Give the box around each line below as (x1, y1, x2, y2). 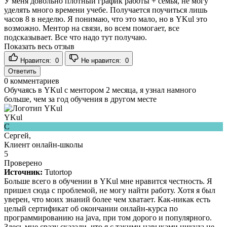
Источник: (4, 167, 43, 176)
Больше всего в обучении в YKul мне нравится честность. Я (4, 176, 212, 185)
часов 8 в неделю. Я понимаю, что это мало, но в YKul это (4, 14, 207, 23)
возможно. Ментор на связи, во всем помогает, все (4, 23, 179, 32)
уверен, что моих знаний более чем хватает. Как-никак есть (4, 195, 210, 204)
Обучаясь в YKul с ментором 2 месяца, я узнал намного (4, 85, 196, 94)
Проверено (4, 158, 42, 167)
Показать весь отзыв (4, 42, 74, 51)
